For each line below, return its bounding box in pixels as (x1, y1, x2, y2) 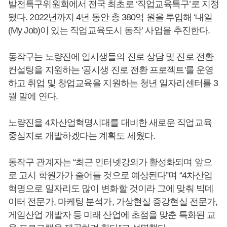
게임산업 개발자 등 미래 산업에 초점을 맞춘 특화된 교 (8, 210, 216, 220)
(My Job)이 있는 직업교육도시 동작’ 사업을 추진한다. (8, 25, 214, 36)
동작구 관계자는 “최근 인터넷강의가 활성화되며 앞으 (8, 157, 212, 168)
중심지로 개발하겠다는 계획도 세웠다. (8, 131, 156, 141)
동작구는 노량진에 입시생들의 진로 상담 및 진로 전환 (8, 52, 213, 62)
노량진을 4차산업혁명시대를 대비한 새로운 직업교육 (8, 118, 212, 128)
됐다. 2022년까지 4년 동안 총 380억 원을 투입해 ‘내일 (8, 12, 213, 23)
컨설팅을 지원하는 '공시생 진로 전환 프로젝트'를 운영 (8, 65, 214, 75)
